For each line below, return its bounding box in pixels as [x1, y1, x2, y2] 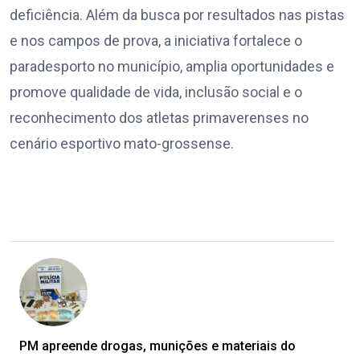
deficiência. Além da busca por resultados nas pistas [10, 6, 345, 24]
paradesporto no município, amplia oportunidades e [10, 58, 334, 76]
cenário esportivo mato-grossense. [10, 135, 234, 153]
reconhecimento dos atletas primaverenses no [10, 109, 309, 127]
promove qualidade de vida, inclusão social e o [10, 84, 302, 101]
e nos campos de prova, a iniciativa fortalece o [10, 32, 302, 50]
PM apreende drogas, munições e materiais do [19, 338, 296, 354]
